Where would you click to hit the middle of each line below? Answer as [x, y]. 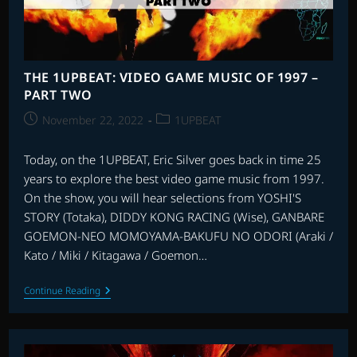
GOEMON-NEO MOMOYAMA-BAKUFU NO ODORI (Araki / [178, 235]
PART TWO [58, 94]
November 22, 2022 [92, 120]
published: [51, 135]
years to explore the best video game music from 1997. [174, 178]
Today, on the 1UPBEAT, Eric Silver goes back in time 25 [172, 159]
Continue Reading [62, 290]
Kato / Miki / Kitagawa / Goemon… [115, 255]
